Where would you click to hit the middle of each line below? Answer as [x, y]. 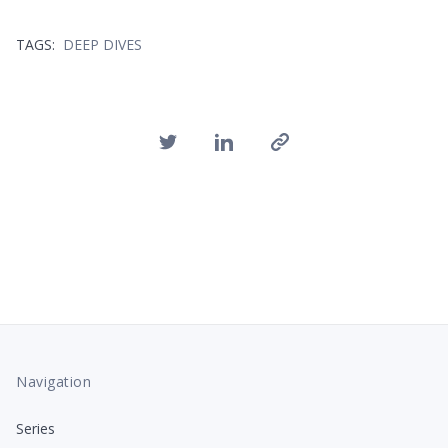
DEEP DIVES [102, 45]
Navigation [54, 382]
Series [35, 429]
